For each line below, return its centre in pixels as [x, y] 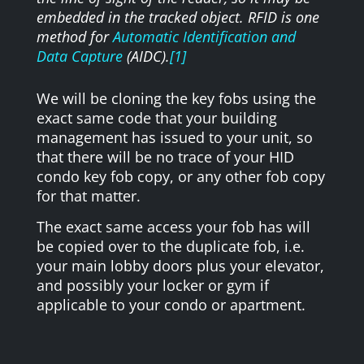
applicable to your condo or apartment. [171, 304]
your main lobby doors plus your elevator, [180, 265]
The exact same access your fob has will [173, 226]
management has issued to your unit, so [174, 137]
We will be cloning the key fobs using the [176, 98]
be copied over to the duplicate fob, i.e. [170, 246]
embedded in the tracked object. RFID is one [178, 17]
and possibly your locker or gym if [152, 285]
